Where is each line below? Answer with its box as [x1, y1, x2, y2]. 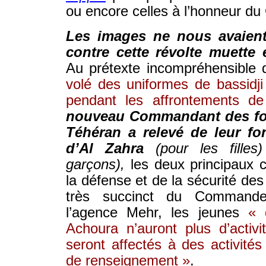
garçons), [66, 157, 125, 172]
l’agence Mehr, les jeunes [66, 205, 248, 220]
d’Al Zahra [66, 141, 144, 156]
